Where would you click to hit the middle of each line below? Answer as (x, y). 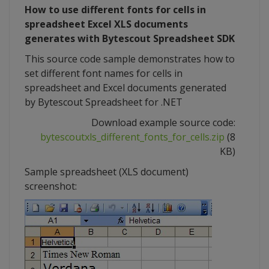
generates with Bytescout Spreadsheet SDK (130, 39)
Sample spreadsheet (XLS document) (107, 172)
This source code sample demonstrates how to (130, 59)
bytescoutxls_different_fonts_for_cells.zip (132, 137)
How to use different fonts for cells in (115, 10)
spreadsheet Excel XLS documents (106, 24)
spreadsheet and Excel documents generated (125, 88)
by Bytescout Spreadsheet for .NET (104, 102)
